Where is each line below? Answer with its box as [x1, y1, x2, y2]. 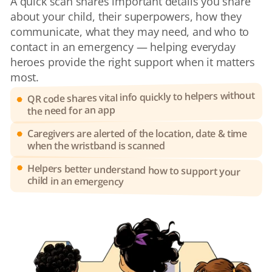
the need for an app [27, 103, 115, 118]
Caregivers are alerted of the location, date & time [27, 126, 247, 140]
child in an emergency [27, 173, 124, 189]
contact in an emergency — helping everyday [10, 39, 236, 54]
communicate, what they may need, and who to [10, 24, 250, 39]
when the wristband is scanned [27, 138, 165, 152]
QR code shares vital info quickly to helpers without [27, 88, 255, 106]
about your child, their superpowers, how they [10, 8, 242, 24]
